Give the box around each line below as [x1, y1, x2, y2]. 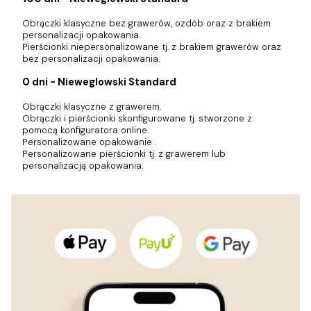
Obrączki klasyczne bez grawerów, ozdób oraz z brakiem [22, 17, 271, 29]
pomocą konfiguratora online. [22, 124, 149, 136]
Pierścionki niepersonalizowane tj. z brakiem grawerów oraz [22, 40, 281, 53]
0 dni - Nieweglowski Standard [22, 76, 176, 89]
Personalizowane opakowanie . [22, 135, 156, 148]
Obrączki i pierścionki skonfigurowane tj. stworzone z [22, 112, 252, 124]
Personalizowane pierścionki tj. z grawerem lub [22, 147, 226, 160]
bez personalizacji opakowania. [22, 52, 160, 65]
